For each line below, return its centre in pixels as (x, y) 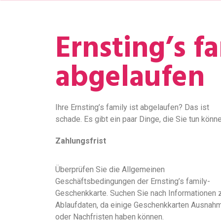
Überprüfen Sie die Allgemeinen (110, 170)
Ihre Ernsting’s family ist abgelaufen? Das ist (132, 107)
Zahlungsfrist (81, 141)
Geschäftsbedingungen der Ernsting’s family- (133, 182)
